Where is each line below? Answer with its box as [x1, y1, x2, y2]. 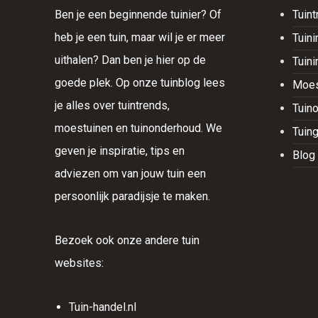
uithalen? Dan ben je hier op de [55, 53, 207, 67]
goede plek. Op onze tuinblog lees [55, 76, 226, 89]
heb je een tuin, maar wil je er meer [55, 31, 226, 44]
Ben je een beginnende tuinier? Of [55, 8, 222, 21]
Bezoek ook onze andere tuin [55, 234, 200, 247]
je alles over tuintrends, [55, 99, 170, 112]
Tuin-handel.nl [69, 300, 137, 314]
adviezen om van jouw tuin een [55, 167, 207, 180]
